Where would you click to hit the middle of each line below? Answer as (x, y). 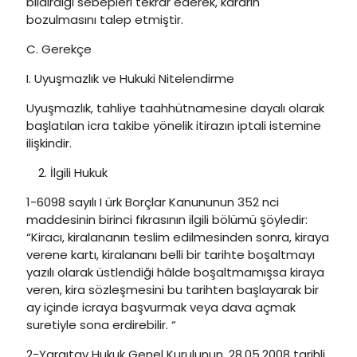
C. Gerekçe (59, 49)
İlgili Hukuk (79, 173)
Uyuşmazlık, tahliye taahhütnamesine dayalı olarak (175, 108)
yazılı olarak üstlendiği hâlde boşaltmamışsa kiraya (175, 272)
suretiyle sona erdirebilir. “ (101, 325)
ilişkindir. (49, 143)
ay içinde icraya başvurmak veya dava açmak (161, 307)
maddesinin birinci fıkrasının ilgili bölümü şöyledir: (167, 220)
